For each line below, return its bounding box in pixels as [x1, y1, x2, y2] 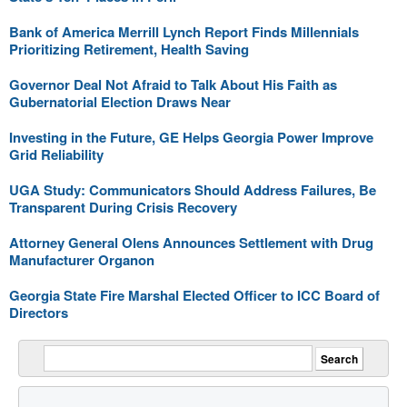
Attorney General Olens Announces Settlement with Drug [9, 233, 373, 253]
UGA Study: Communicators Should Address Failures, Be [9, 180, 376, 200]
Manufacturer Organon [9, 250, 154, 270]
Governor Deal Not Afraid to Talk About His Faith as [9, 74, 337, 94]
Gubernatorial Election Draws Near [9, 92, 231, 112]
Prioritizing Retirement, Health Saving [9, 39, 249, 59]
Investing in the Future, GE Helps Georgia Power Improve [9, 127, 373, 147]
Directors [9, 303, 68, 323]
